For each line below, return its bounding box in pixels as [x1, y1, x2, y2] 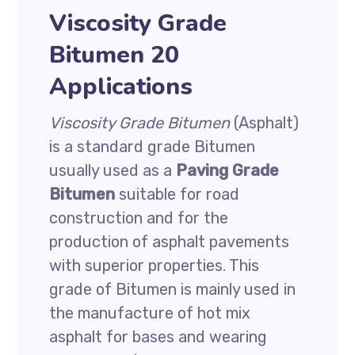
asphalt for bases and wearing [49, 327, 268, 346]
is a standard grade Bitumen [49, 137, 256, 156]
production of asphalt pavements [49, 232, 290, 251]
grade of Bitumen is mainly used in [49, 280, 296, 299]
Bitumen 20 [49, 39, 180, 71]
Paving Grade [176, 161, 280, 180]
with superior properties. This [49, 256, 260, 275]
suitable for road [115, 185, 240, 204]
